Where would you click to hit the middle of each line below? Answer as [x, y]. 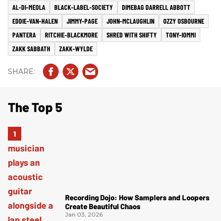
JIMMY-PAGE [82, 21]
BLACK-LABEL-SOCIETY [84, 7]
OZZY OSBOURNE [184, 21]
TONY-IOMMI [181, 35]
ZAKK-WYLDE [76, 49]
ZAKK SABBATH [31, 49]
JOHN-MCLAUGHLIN [130, 21]
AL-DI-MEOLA [29, 7]
